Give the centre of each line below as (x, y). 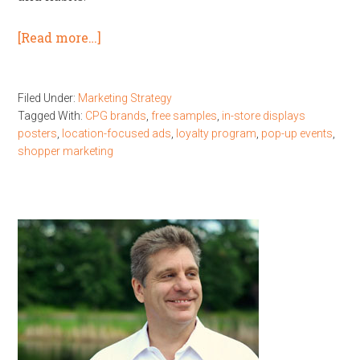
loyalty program (217, 133)
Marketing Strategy (125, 98)
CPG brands (116, 116)
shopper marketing (66, 151)
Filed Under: (48, 98)
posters (38, 133)
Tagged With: (52, 116)
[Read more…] (60, 37)
